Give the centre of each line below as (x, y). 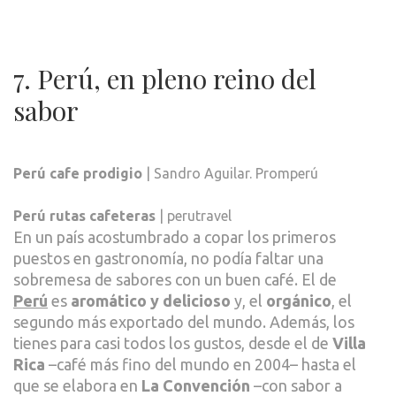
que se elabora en (77, 385)
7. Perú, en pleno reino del (165, 78)
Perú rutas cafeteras (84, 215)
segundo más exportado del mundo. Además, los (184, 321)
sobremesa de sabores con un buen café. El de (175, 279)
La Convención (196, 385)
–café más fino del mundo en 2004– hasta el (201, 364)
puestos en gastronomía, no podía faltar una (168, 258)
